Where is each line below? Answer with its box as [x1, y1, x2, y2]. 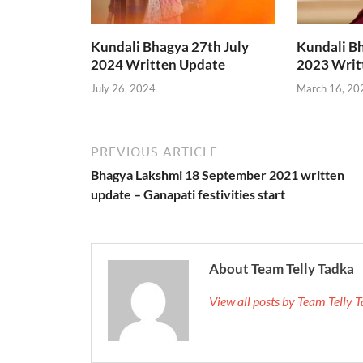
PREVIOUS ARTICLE [91, 143, 218, 159]
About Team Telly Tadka [209, 259, 354, 277]
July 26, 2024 [91, 81, 156, 95]
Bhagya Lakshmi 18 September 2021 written [91, 166, 344, 182]
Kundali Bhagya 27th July [91, 38, 249, 56]
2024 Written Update [91, 56, 225, 74]
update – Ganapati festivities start [91, 186, 285, 202]
